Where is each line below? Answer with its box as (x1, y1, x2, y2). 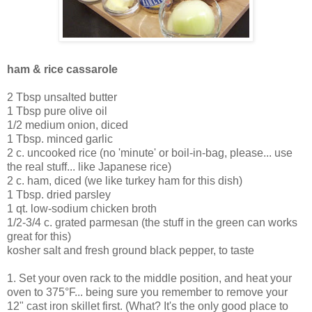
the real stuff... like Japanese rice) (7, 160, 171, 173)
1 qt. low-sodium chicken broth (7, 202, 157, 214)
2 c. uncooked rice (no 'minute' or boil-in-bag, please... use (7, 146, 292, 159)
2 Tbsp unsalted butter (7, 91, 117, 103)
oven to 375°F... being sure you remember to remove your (7, 286, 288, 298)
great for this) (7, 230, 71, 242)
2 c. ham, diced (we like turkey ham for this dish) (7, 174, 242, 187)
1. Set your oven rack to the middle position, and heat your (7, 272, 292, 284)
